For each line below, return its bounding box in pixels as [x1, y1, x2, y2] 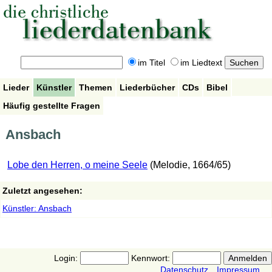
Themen [79, 82, 112, 92]
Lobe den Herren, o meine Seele [7, 160, 148, 171]
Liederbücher [120, 82, 175, 92]
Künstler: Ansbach [2, 203, 72, 214]
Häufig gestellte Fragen [3, 100, 100, 110]
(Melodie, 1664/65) [149, 160, 231, 171]
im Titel [137, 58, 165, 68]
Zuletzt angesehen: [2, 186, 83, 196]
